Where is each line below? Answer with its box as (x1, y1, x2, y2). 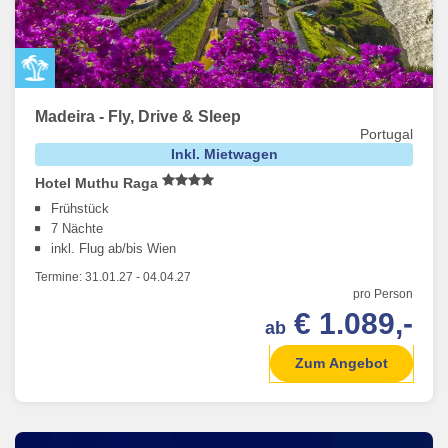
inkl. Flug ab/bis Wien (51, 241, 176, 257)
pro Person (353, 287, 413, 302)
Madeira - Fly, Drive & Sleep (35, 108, 241, 126)
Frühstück (51, 201, 109, 217)
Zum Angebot (295, 355, 388, 372)
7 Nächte (51, 221, 103, 237)
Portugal (360, 126, 413, 143)
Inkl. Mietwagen (170, 146, 278, 163)
